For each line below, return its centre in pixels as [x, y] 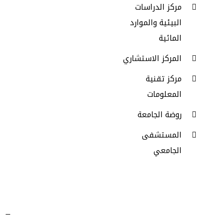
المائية [170, 38]
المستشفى [162, 135]
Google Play [39, 8]
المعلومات [164, 94]
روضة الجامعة [159, 115]
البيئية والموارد [155, 23]
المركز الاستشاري [152, 58]
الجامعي [167, 150]
